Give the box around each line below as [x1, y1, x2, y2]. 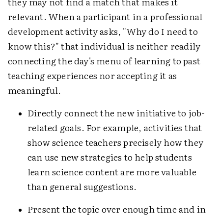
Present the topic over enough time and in [27, 202, 206, 216]
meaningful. [8, 83, 61, 97]
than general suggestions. [27, 180, 137, 193]
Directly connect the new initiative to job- [27, 106, 205, 119]
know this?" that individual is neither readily [8, 39, 201, 53]
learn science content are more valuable [27, 165, 196, 178]
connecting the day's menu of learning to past [8, 54, 201, 67]
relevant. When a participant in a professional [8, 10, 203, 23]
